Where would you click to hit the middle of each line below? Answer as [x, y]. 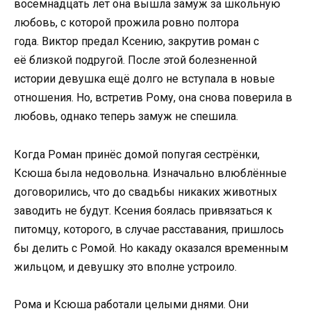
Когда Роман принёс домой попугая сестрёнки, [137, 154]
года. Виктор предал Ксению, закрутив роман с [136, 42]
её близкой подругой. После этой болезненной [135, 60]
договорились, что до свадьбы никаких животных [145, 192]
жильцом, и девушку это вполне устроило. [125, 267]
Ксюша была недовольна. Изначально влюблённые [150, 173]
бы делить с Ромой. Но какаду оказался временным [151, 248]
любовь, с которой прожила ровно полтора [126, 23]
